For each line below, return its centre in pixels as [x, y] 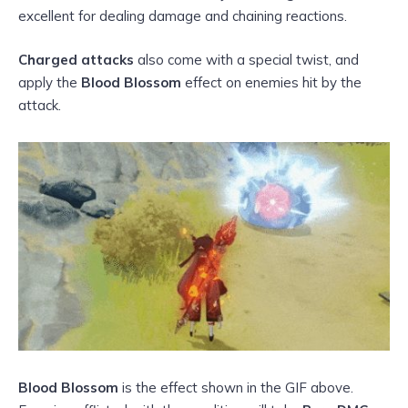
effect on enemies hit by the [271, 82]
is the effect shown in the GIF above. [236, 387]
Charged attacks [76, 59]
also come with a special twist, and [246, 59]
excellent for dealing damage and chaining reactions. [183, 15]
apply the [50, 82]
